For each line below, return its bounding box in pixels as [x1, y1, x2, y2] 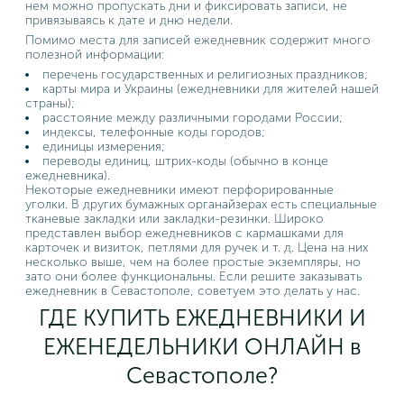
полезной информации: [25, 47, 164, 62]
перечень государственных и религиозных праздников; [42, 67, 368, 82]
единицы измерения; [42, 139, 165, 154]
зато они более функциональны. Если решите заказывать [25, 269, 362, 284]
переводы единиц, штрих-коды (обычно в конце [42, 153, 328, 169]
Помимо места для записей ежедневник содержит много [25, 32, 371, 48]
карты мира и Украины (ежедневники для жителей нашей [42, 81, 379, 96]
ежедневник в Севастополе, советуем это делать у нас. [25, 283, 360, 298]
